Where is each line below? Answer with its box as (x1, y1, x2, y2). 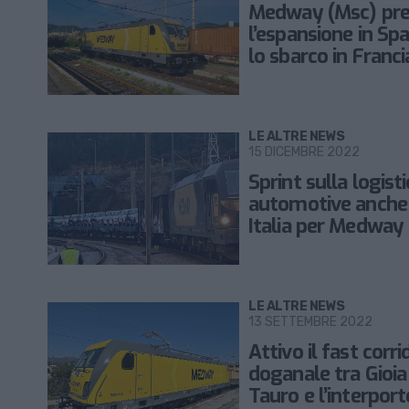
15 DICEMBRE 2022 (248, 144, 360, 161)
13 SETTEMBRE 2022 (248, 314, 372, 330)
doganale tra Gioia (248, 361, 407, 388)
